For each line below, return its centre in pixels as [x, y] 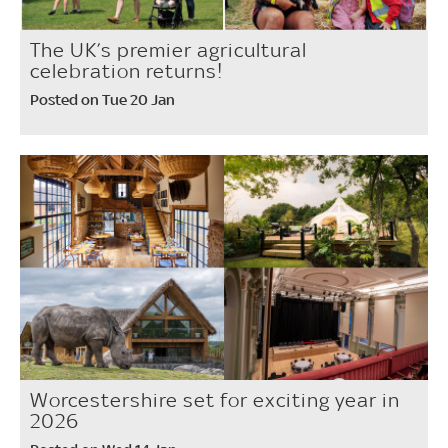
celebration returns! [126, 71]
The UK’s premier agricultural [168, 50]
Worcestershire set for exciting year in [215, 399]
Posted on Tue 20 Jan [102, 100]
